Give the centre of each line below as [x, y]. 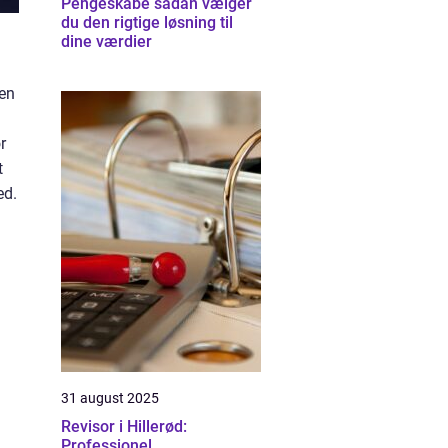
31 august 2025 [110, 398]
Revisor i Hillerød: [124, 426]
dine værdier [106, 41]
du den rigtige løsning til [147, 22]
